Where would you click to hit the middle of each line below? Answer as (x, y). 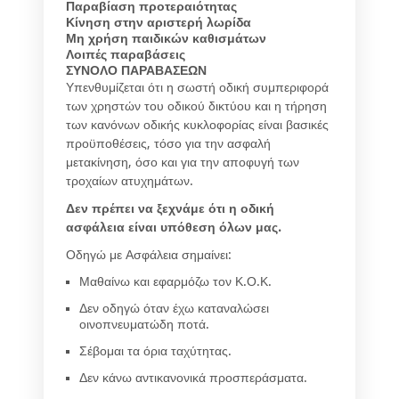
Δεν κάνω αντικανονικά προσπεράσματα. (193, 378)
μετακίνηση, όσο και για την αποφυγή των (183, 163)
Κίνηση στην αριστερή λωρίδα (159, 23)
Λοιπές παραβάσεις (126, 55)
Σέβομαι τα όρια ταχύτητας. (155, 351)
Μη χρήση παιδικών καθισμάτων (166, 39)
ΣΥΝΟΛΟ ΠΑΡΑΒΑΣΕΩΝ (136, 71)
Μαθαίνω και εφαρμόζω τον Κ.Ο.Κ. (175, 282)
